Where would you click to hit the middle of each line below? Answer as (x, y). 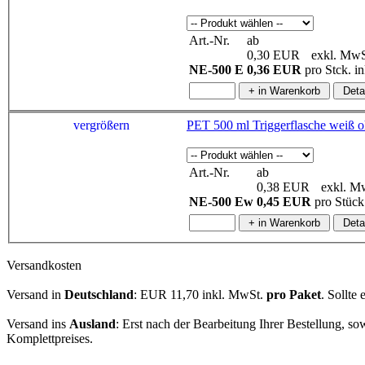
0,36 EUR (274, 70)
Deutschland (99, 294)
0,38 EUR (283, 187)
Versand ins (38, 323)
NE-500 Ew (221, 201)
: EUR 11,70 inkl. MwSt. (200, 294)
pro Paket (294, 294)
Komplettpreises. (50, 338)
